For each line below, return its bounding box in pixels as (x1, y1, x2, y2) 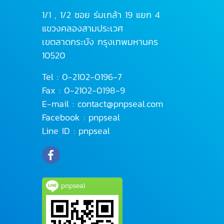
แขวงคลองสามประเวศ (41, 21, 126, 35)
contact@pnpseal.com (77, 96, 163, 110)
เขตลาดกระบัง (41, 34, 97, 48)
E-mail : (41, 96, 77, 110)
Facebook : (41, 110, 88, 124)
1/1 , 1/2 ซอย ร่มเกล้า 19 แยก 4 (41, 7, 160, 21)
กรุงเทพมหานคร (97, 34, 158, 48)
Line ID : (41, 123, 78, 137)
